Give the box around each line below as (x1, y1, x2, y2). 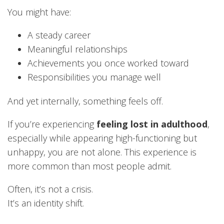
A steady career (27, 28, 90, 41)
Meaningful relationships (27, 42, 127, 55)
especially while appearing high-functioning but (7, 131, 197, 144)
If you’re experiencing (7, 117, 96, 130)
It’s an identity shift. (7, 196, 84, 209)
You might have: (7, 5, 71, 18)
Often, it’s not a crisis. (7, 182, 93, 195)
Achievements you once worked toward (27, 56, 189, 69)
